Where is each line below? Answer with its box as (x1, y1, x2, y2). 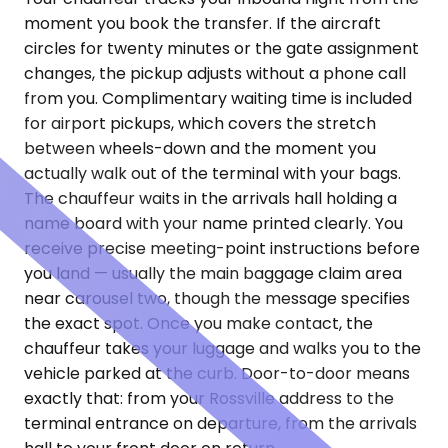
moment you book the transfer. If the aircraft (24, 12, 381, 36)
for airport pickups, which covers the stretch (24, 112, 376, 136)
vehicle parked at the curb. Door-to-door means (24, 362, 410, 386)
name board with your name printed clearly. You (24, 212, 403, 236)
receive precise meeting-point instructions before (24, 237, 420, 261)
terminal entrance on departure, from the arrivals (24, 412, 417, 436)
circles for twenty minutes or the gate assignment (24, 37, 419, 61)
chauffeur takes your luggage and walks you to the (24, 337, 421, 361)
